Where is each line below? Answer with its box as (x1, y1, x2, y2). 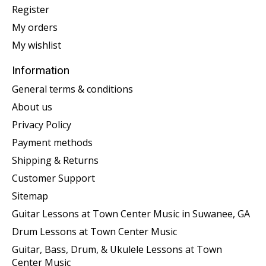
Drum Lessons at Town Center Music (12, 225, 177, 239)
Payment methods (12, 136, 93, 150)
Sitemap (12, 189, 48, 203)
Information (12, 63, 69, 77)
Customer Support (12, 172, 95, 185)
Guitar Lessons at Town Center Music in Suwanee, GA (12, 207, 250, 221)
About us (12, 100, 52, 114)
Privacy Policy (12, 118, 71, 132)
